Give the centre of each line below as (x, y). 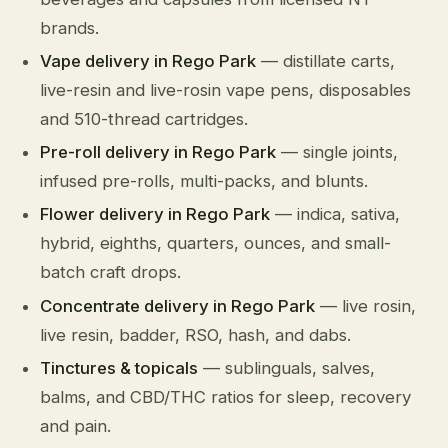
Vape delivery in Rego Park (148, 61)
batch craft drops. (111, 272)
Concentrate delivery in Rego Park (178, 305)
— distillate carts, (326, 61)
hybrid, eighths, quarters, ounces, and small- (216, 243)
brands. (70, 27)
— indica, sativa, (335, 214)
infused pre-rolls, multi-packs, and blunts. (204, 181)
